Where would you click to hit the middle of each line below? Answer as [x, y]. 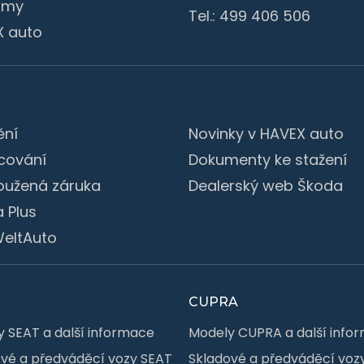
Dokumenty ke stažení [268, 159]
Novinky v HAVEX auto [266, 133]
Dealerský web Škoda [266, 185]
